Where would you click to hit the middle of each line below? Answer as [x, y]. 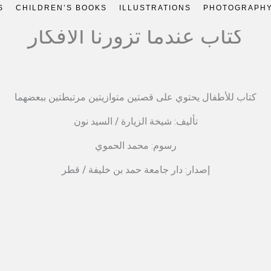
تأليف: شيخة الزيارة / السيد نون [135, 121]
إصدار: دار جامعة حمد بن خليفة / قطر [135, 170]
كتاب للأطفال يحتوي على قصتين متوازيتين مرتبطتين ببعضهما [135, 97]
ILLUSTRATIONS [155, 8]
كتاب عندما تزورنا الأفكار [135, 36]
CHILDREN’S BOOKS [61, 8]
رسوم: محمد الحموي [135, 145]
